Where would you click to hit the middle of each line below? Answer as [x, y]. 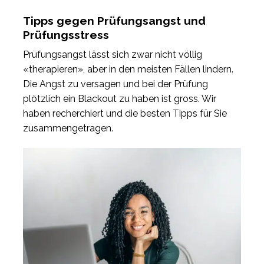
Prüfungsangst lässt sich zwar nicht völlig [113, 55]
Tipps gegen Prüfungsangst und [114, 20]
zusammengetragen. [68, 128]
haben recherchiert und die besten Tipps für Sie [125, 114]
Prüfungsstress [66, 34]
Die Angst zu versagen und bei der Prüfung [115, 84]
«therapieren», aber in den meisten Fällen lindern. [128, 70]
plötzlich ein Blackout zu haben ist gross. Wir [120, 99]
